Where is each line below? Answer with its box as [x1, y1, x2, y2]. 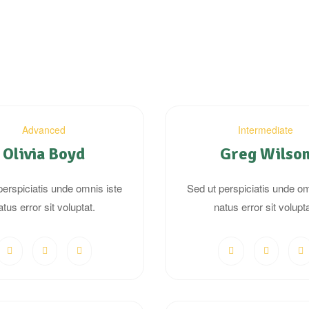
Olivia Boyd [3, 143, 85, 165]
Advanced [22, 123, 66, 137]
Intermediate [237, 123, 293, 137]
